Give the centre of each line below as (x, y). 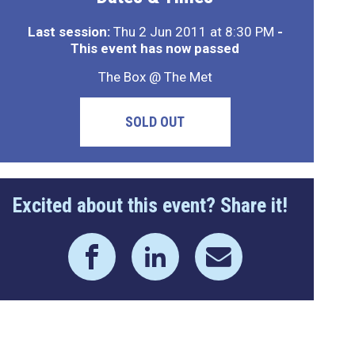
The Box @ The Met (155, 77)
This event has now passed (155, 48)
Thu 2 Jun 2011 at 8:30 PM (193, 32)
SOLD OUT (155, 122)
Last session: (69, 32)
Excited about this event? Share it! (150, 205)
